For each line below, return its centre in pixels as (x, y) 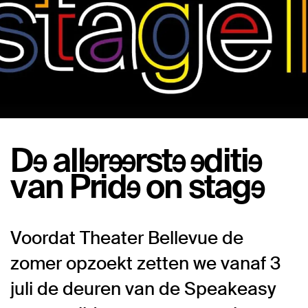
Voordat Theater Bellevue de (127, 238)
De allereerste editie (136, 159)
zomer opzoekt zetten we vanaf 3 (145, 263)
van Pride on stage (137, 185)
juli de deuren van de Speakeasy (143, 289)
